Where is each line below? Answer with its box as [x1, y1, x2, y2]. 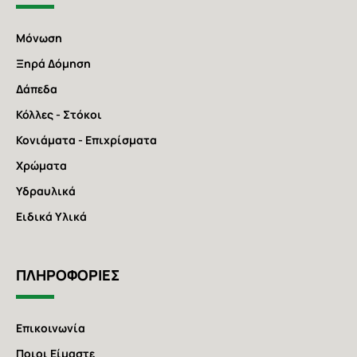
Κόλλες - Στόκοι [16, 107, 102, 123]
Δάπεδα [16, 81, 57, 97]
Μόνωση [16, 30, 62, 46]
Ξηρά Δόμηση [16, 56, 91, 72]
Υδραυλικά [16, 183, 76, 199]
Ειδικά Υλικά [16, 209, 87, 225]
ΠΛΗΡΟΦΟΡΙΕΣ [16, 265, 120, 285]
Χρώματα [16, 158, 67, 174]
